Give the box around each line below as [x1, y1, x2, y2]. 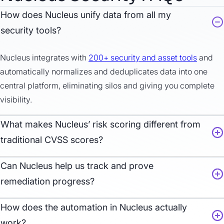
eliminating [62, 80, 103, 90]
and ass [142, 52, 170, 62]
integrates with [32, 52, 88, 62]
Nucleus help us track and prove [19, 160, 153, 171]
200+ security [88, 52, 142, 62]
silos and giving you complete [103, 80, 214, 90]
